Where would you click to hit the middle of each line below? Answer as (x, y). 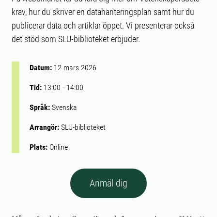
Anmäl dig (108, 183)
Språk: (40, 107)
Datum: (42, 68)
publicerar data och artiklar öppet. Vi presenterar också (103, 25)
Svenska (63, 107)
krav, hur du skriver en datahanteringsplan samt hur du (103, 12)
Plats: (39, 147)
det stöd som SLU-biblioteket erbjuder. (76, 39)
